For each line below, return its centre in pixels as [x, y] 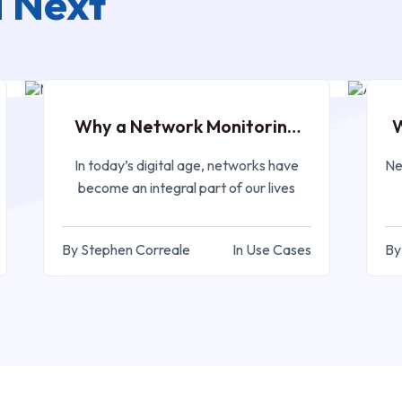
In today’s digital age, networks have [186, 165]
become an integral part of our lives [186, 187]
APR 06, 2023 [262, 57]
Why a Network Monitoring [187, 126]
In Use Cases [271, 249]
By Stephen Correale [127, 249]
